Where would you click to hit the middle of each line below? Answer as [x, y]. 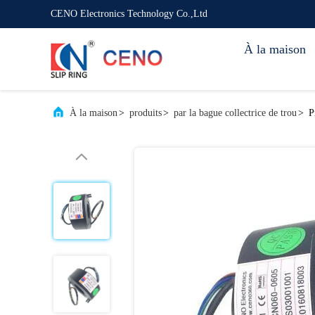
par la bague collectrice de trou [235, 113]
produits [146, 113]
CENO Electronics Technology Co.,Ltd [129, 14]
